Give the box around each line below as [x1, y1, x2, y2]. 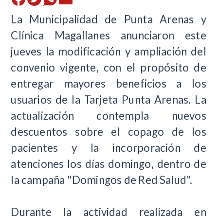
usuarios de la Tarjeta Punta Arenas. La [11, 92, 206, 106]
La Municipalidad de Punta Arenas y [11, 12, 206, 26]
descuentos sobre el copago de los [11, 125, 206, 138]
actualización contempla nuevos [11, 109, 206, 122]
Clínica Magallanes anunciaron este [11, 28, 206, 42]
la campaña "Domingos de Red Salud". [11, 173, 193, 186]
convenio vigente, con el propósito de [11, 60, 206, 74]
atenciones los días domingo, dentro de [11, 157, 206, 170]
